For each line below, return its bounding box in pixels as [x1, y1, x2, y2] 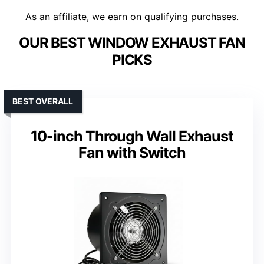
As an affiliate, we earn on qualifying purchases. [25, 11, 239, 23]
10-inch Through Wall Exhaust [31, 127, 233, 146]
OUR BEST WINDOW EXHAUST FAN [19, 34, 245, 52]
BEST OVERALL [12, 96, 73, 107]
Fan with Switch [78, 144, 186, 162]
